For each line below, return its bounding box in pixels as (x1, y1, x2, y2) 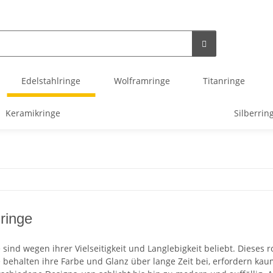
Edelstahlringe (21, 75, 81, 87)
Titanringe (202, 75, 245, 87)
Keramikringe (5, 107, 60, 119)
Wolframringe (113, 75, 170, 87)
